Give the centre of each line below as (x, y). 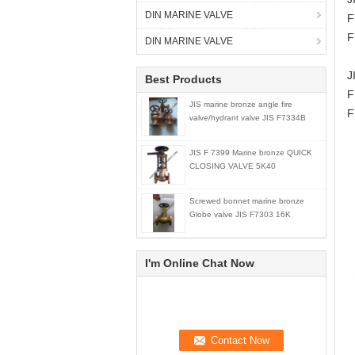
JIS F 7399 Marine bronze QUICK (251, 153)
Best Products (183, 79)
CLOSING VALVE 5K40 (233, 166)
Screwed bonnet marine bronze (247, 201)
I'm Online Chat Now (200, 263)
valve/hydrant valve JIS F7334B (248, 118)
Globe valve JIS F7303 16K (240, 214)
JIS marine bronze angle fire (241, 104)
